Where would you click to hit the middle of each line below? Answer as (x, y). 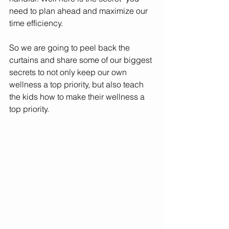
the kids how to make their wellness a (78, 97)
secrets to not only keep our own (69, 72)
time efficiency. (37, 23)
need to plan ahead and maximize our (79, 11)
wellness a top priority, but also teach (77, 84)
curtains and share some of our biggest (82, 60)
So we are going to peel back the (71, 48)
